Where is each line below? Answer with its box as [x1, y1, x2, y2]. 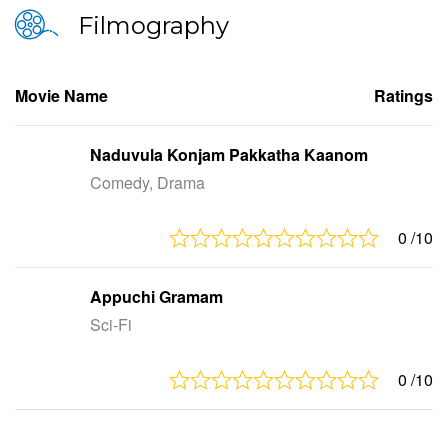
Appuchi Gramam [90, 285, 223, 308]
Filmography [78, 11, 229, 40]
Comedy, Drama [90, 171, 205, 194]
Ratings [374, 84, 433, 107]
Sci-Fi [90, 313, 132, 336]
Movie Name [15, 84, 108, 107]
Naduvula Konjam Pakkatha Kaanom [90, 143, 368, 166]
